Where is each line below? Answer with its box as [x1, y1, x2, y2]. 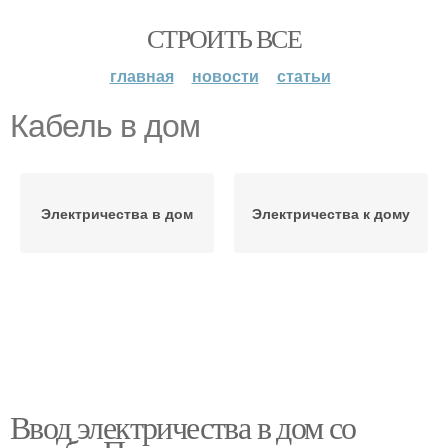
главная [109, 64, 174, 87]
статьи [276, 64, 331, 87]
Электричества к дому [252, 203, 410, 223]
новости [191, 64, 259, 87]
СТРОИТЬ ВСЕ [146, 21, 302, 55]
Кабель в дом [10, 108, 200, 144]
